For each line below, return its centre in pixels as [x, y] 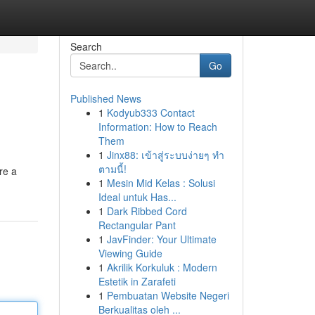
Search [86, 46]
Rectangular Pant [137, 225]
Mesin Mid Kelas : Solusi [161, 183]
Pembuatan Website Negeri [168, 295]
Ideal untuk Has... [137, 197]
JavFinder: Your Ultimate [161, 239]
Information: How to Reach [157, 127]
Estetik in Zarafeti [137, 281]
